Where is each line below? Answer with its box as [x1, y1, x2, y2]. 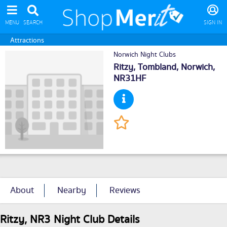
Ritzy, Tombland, [113, 61, 181, 74]
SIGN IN [204, 19, 222, 27]
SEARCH [23, 19, 43, 27]
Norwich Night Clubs [113, 50, 176, 60]
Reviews [109, 184, 140, 198]
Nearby [57, 184, 86, 198]
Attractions [10, 35, 44, 46]
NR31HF [113, 72, 146, 86]
